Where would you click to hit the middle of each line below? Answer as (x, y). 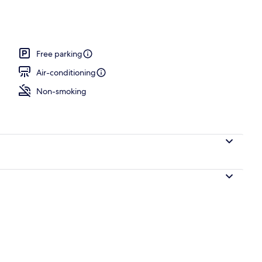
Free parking (59, 54)
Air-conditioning (66, 72)
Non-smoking (61, 91)
